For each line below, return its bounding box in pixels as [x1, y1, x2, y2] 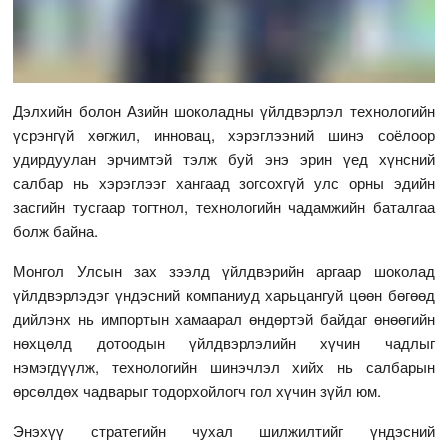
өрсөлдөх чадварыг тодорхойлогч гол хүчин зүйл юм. [13, 380, 382, 402]
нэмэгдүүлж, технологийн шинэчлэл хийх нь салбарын [13, 356, 435, 378]
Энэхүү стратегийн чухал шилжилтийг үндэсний [13, 420, 435, 442]
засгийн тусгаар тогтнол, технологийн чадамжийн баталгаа [13, 196, 435, 218]
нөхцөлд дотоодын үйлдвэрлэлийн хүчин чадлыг [13, 332, 435, 354]
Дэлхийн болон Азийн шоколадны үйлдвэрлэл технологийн [13, 100, 435, 122]
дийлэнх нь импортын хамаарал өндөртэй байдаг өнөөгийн [13, 308, 435, 330]
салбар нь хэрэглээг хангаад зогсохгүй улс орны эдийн [13, 172, 435, 194]
